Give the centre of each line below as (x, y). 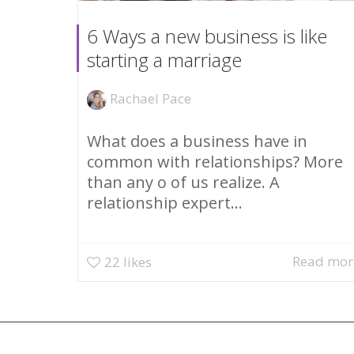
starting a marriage (164, 59)
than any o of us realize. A (183, 182)
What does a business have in (197, 141)
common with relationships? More (215, 161)
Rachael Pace (151, 98)
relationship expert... (165, 202)
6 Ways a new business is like (207, 36)
